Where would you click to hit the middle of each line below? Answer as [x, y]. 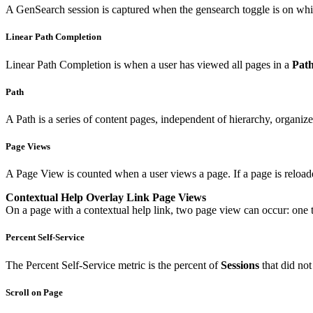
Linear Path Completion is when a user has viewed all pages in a [149, 64]
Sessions [240, 265]
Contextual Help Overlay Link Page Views [106, 198]
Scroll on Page [34, 292]
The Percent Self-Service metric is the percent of [113, 265]
